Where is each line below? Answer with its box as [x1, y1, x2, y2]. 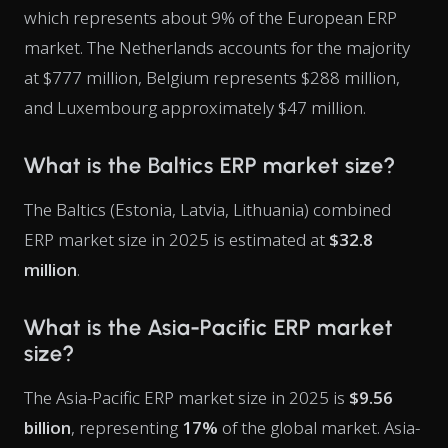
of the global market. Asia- [218, 416, 420, 439]
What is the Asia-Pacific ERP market [24, 314, 393, 341]
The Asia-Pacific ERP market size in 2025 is [24, 386, 349, 409]
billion [24, 416, 71, 439]
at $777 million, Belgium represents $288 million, [24, 66, 400, 89]
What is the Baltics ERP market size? [24, 152, 395, 179]
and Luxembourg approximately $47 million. [24, 96, 366, 119]
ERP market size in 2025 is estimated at [24, 228, 329, 251]
